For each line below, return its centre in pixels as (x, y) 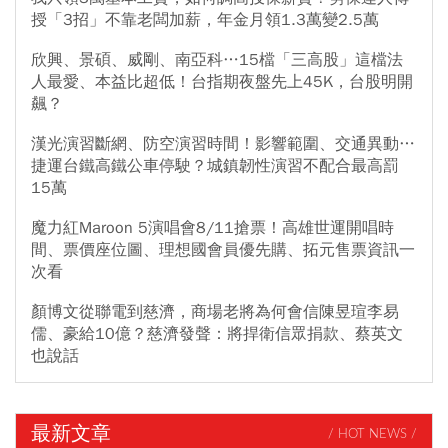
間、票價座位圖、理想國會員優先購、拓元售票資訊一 (223, 250)
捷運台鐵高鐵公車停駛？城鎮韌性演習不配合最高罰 (215, 166)
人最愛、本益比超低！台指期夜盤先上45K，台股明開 (222, 82)
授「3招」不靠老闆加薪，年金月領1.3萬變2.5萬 (205, 20)
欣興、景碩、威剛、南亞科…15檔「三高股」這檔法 (217, 60)
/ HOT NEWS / (372, 434)
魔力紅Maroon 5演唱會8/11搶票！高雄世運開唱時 (212, 228)
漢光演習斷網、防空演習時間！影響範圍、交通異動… (223, 144)
